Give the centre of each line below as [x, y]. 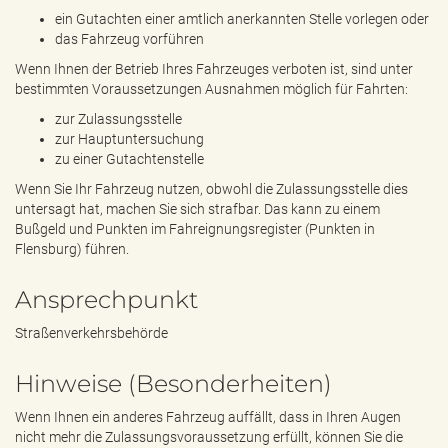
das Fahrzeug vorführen [129, 39]
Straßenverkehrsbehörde [91, 333]
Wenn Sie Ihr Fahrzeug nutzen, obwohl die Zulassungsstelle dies [211, 189]
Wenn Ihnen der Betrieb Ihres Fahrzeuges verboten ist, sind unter [214, 69]
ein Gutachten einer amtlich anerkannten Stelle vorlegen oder [242, 19]
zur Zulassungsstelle [118, 119]
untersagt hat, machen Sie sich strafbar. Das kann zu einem [197, 209]
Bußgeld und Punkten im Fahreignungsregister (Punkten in [195, 229]
